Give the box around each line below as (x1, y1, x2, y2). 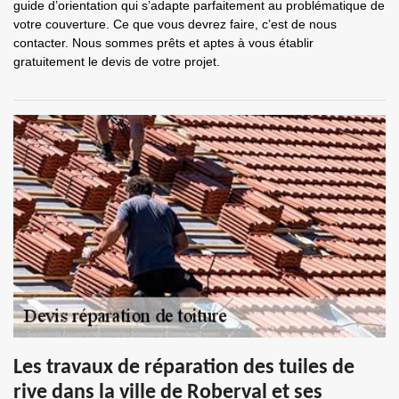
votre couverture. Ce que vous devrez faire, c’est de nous (13, 17, 337, 31)
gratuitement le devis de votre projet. (13, 54, 220, 69)
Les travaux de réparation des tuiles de (13, 357, 354, 379)
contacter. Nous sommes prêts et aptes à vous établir (13, 36, 313, 50)
